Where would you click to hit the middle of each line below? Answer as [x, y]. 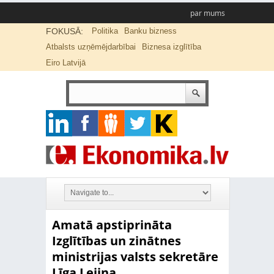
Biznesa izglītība [171, 47]
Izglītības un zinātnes [116, 241]
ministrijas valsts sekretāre [135, 257]
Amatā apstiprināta [112, 225]
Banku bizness [150, 31]
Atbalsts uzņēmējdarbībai [91, 47]
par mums [207, 13]
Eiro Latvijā [65, 63]
